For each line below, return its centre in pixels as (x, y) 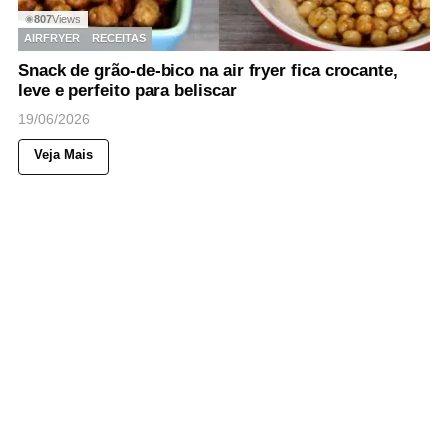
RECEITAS (119, 38)
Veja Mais (63, 154)
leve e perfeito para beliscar (127, 90)
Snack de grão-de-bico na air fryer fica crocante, (208, 70)
